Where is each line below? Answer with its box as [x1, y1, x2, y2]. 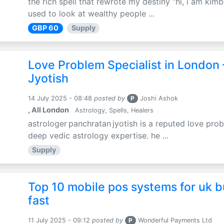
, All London [27, 105, 69, 114]
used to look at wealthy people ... [27, 8, 154, 19]
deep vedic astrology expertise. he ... [27, 130, 168, 141]
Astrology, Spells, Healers [72, 106, 153, 114]
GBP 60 [32, 23, 59, 32]
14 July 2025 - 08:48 [27, 94, 92, 102]
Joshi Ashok [138, 94, 180, 102]
